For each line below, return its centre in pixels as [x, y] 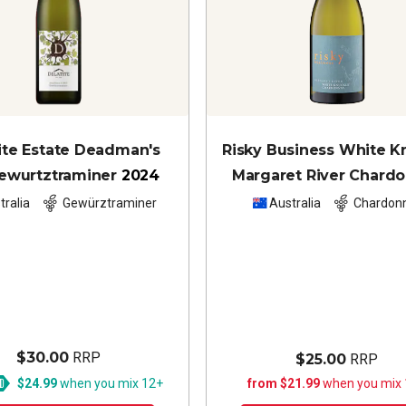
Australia [295, 203]
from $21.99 [285, 383]
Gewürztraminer [110, 203]
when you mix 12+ [111, 383]
